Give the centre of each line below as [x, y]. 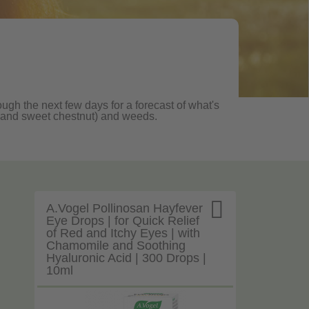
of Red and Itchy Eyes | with [123, 233]
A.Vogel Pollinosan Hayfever [124, 209]
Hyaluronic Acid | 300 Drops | [126, 258]
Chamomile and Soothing [116, 246]
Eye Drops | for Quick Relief [122, 221]
